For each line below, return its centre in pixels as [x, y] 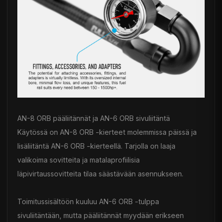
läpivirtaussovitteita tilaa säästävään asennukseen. [100, 173]
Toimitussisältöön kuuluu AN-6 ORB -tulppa [88, 201]
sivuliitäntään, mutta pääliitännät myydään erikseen [101, 215]
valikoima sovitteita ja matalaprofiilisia [79, 160]
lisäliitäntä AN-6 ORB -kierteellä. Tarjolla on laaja [96, 146]
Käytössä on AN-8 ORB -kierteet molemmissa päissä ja [107, 132]
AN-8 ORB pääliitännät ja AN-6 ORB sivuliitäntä [94, 118]
